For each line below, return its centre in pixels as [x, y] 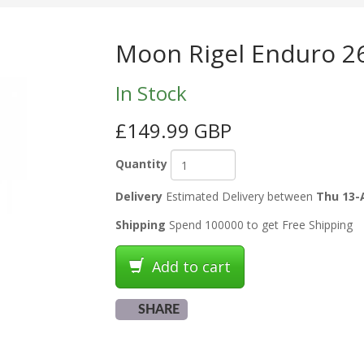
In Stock [151, 93]
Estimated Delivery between [239, 196]
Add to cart [189, 266]
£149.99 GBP [173, 130]
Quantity [141, 163]
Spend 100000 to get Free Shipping [259, 225]
